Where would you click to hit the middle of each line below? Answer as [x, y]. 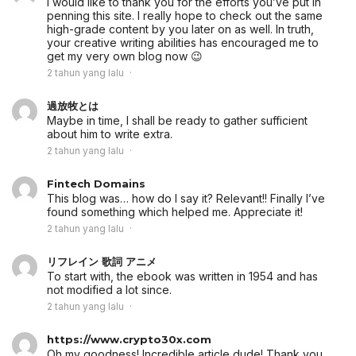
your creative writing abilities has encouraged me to [183, 43]
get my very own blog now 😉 [125, 56]
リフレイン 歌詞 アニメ [102, 262]
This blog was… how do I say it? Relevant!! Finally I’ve [186, 199]
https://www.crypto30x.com [129, 340]
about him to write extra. [110, 134]
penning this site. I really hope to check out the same [185, 16]
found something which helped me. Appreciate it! [175, 212]
